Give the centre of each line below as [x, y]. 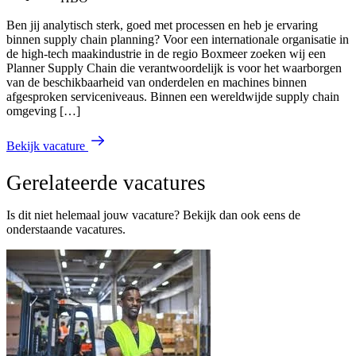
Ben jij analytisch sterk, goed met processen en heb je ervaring [162, 25]
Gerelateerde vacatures [106, 182]
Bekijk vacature [46, 145]
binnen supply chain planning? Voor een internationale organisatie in [178, 39]
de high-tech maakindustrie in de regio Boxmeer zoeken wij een [166, 53]
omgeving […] [43, 110]
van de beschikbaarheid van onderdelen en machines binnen [157, 82]
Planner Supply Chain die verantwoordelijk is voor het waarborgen [174, 68]
